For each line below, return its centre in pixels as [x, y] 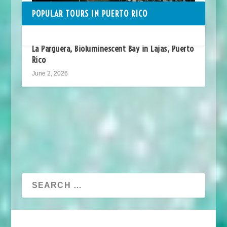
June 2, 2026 [50, 73]
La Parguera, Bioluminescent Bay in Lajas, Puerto [113, 48]
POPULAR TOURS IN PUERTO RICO [90, 13]
